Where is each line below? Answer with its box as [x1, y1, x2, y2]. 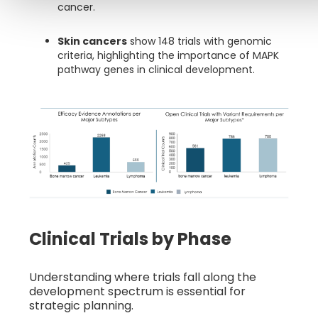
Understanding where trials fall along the [29, 269, 256, 286]
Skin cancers [57, 33, 127, 48]
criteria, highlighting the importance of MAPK [57, 48, 279, 62]
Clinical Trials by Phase [29, 227, 231, 251]
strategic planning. [29, 297, 133, 314]
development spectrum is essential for [29, 283, 246, 300]
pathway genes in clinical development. [57, 62, 255, 77]
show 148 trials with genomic [127, 33, 272, 48]
